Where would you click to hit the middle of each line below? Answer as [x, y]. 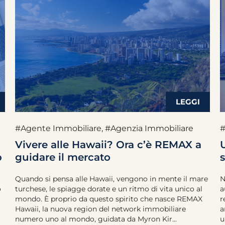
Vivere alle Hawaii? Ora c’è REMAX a [108, 145]
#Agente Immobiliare [58, 128]
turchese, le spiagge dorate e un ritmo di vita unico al [109, 189]
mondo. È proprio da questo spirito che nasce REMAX [109, 199]
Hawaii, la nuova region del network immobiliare [100, 209]
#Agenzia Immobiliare [149, 128]
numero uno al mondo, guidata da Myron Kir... [96, 219]
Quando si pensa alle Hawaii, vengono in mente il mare [111, 179]
